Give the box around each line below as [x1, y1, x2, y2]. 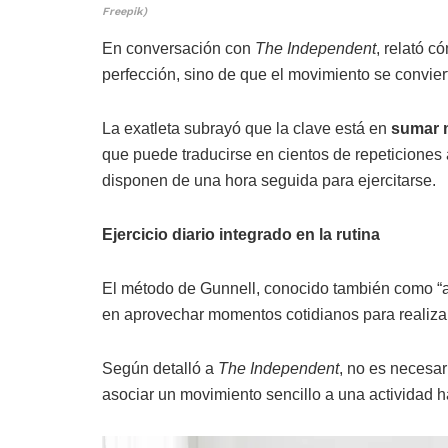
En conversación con [102, 39, 255, 57]
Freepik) [102, 4, 147, 18]
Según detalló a [102, 359, 218, 377]
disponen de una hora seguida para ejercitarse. [102, 171, 436, 189]
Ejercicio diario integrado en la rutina [102, 225, 380, 243]
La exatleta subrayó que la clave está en [102, 119, 391, 137]
